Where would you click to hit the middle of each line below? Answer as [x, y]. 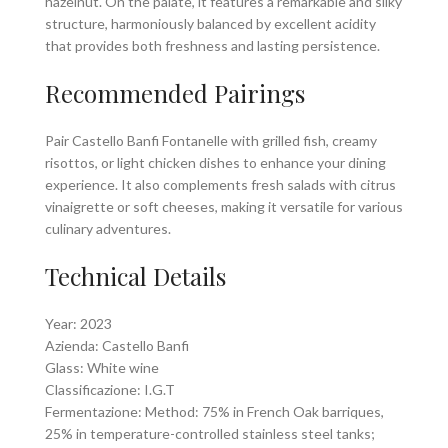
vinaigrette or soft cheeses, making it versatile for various [224, 206]
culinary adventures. [108, 228]
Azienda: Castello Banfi [117, 345]
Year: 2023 [78, 323]
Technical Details [135, 275]
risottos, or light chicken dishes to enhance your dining [215, 162]
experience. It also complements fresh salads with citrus [220, 184]
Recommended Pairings [175, 92]
